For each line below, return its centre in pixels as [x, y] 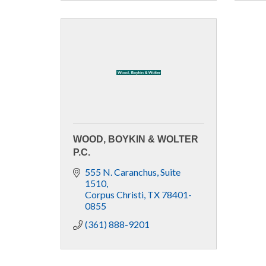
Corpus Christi [114, 194]
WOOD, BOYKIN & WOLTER [136, 139]
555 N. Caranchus [121, 172]
